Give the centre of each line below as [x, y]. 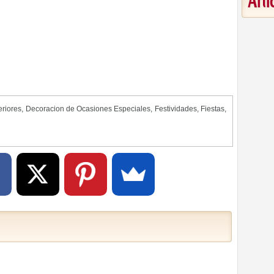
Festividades [176, 109]
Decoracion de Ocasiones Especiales [88, 109]
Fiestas [213, 109]
